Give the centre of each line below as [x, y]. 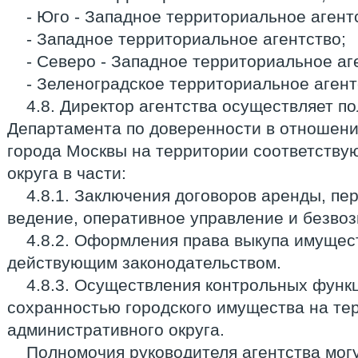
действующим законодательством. [144, 263]
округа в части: [67, 173]
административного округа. [116, 330]
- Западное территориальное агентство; [186, 39]
